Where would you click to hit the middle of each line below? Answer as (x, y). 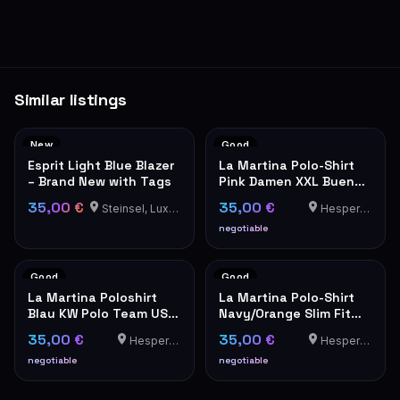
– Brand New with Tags (100, 181)
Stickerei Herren (79, 329)
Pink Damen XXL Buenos (294, 181)
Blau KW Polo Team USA (102, 313)
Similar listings (71, 100)
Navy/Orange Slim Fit (285, 313)
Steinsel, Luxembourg (133, 208)
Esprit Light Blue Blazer (101, 165)
